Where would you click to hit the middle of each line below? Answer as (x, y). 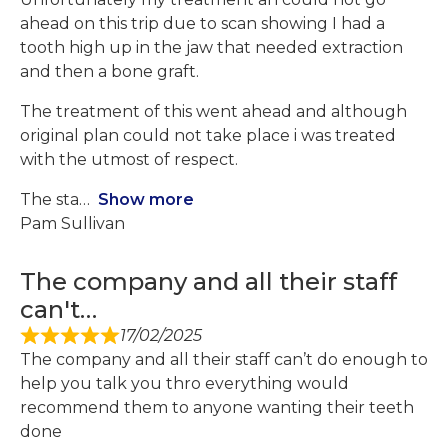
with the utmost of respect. (129, 160)
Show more (146, 200)
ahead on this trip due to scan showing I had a (202, 24)
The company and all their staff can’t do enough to (224, 360)
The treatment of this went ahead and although (213, 112)
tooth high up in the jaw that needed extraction (211, 48)
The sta (49, 200)
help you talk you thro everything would (184, 384)
